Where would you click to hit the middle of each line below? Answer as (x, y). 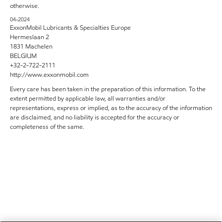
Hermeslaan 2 (29, 37)
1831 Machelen (31, 47)
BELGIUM (23, 56)
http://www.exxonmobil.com (49, 75)
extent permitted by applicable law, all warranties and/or (88, 99)
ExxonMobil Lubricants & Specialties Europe (70, 28)
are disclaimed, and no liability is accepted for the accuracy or (95, 117)
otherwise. (25, 6)
